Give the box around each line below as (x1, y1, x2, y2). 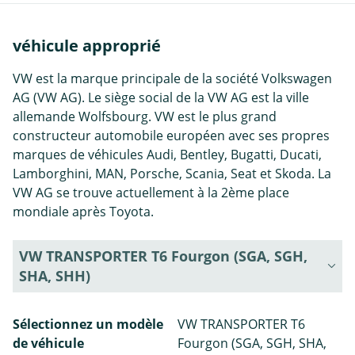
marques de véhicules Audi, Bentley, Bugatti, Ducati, (13, 145, 322, 163)
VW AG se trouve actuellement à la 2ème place (13, 183, 289, 201)
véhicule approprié (13, 34, 161, 56)
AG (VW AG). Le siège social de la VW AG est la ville (13, 88, 309, 106)
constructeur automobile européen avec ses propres (13, 126, 330, 144)
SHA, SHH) (19, 265, 90, 285)
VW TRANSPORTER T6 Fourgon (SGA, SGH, (19, 246, 307, 265)
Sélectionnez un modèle (13, 315, 163, 333)
